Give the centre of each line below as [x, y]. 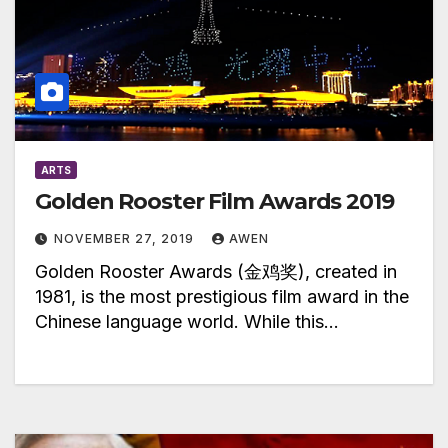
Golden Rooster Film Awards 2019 [214, 202]
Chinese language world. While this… [187, 322]
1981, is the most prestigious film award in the [222, 297]
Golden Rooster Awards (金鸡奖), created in [216, 272]
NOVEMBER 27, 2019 [126, 239]
